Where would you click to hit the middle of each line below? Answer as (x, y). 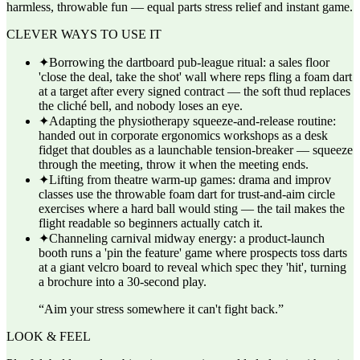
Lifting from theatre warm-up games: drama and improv (190, 180)
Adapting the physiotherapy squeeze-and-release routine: (192, 121)
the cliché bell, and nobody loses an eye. (141, 106)
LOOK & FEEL (49, 336)
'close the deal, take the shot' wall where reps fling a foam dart (195, 77)
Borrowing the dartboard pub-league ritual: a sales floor (189, 62)
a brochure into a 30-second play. (123, 282)
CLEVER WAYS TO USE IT (84, 34)
